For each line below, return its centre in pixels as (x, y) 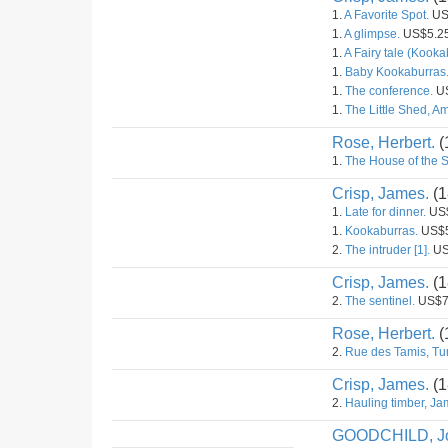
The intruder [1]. (387, 250)
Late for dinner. (385, 212)
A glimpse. (372, 34)
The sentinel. (380, 301)
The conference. (389, 91)
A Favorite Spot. (386, 15)
